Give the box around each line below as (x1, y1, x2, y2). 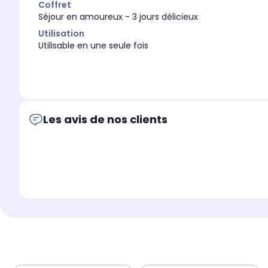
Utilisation (38, 28, 84, 40)
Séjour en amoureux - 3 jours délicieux (38, 11, 198, 23)
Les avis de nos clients (43, 112, 167, 127)
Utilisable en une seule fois (38, 39, 148, 52)
